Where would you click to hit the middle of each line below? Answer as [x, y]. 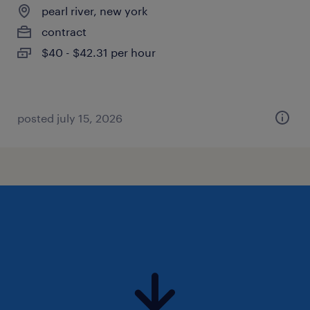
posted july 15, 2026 [70, 118]
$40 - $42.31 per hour [99, 52]
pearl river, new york [94, 11]
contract [64, 31]
